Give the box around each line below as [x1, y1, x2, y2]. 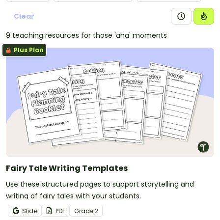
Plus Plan [12, 46, 44, 54]
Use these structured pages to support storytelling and [6, 179, 194, 189]
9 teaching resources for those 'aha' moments [6, 30, 167, 40]
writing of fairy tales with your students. [6, 191, 141, 201]
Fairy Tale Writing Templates [6, 162, 128, 174]
